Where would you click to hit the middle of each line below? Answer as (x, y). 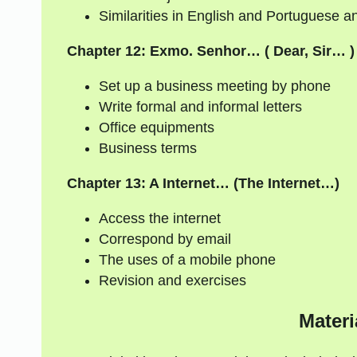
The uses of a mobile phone (187, 259)
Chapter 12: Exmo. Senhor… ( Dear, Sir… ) (210, 51)
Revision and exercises (172, 280)
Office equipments (156, 127)
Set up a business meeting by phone (214, 86)
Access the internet (159, 218)
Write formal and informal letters (200, 106)
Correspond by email (165, 239)
